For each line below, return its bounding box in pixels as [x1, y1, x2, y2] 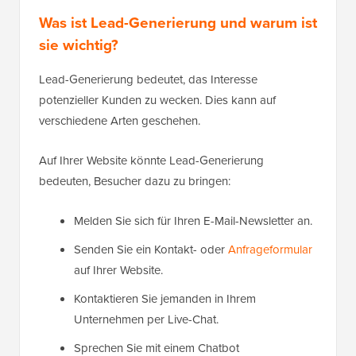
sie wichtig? [39, 33, 118, 57]
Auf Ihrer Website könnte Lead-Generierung [39, 152, 264, 170]
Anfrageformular [228, 241, 312, 259]
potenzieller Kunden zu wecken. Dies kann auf [39, 91, 276, 110]
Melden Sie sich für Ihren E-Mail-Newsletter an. [74, 212, 312, 230]
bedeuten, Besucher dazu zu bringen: [39, 172, 230, 191]
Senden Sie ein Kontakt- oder [74, 241, 228, 259]
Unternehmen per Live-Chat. [74, 311, 219, 329]
